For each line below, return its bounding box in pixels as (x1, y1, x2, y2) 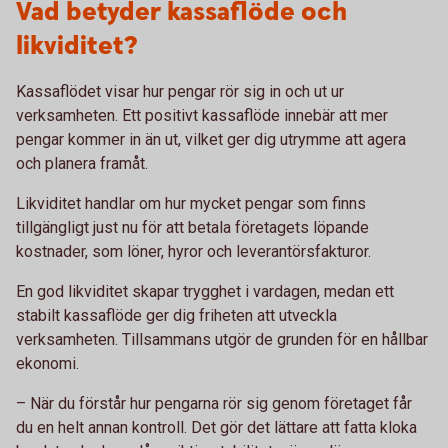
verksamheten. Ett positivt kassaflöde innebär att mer (16, 106, 388, 125)
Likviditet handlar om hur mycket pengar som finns (16, 194, 366, 213)
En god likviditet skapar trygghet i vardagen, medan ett (16, 282, 394, 301)
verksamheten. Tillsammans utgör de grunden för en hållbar (16, 330, 428, 349)
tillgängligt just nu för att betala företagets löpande (16, 218, 369, 237)
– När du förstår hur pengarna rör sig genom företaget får (16, 394, 412, 413)
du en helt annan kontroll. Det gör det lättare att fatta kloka (16, 418, 417, 437)
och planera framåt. (16, 154, 148, 173)
